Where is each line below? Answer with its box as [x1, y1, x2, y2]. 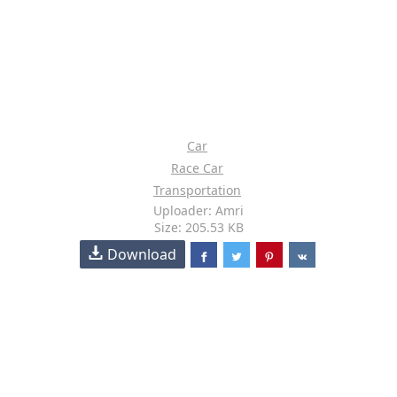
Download [107, 245, 177, 264]
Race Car [171, 160, 223, 176]
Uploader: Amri [153, 202, 244, 219]
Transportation [153, 182, 241, 198]
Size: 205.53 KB [153, 219, 244, 236]
